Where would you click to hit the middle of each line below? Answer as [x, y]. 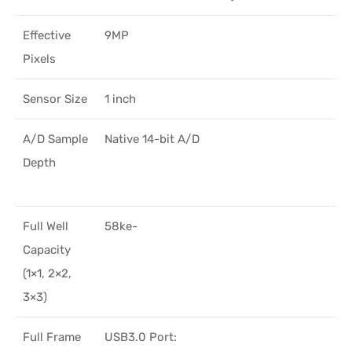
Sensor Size [55, 99]
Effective [47, 35]
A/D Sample [56, 139]
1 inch [121, 99]
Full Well [46, 226]
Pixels [40, 59]
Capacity [47, 249]
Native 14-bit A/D [152, 139]
